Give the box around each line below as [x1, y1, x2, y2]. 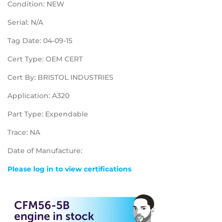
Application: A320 [7, 91, 69, 101]
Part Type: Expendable [7, 110, 88, 119]
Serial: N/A [7, 18, 43, 27]
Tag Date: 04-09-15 [7, 36, 72, 46]
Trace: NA [7, 128, 40, 137]
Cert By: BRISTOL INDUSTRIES [7, 73, 113, 82]
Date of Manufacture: [7, 146, 82, 156]
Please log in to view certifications [7, 165, 131, 174]
